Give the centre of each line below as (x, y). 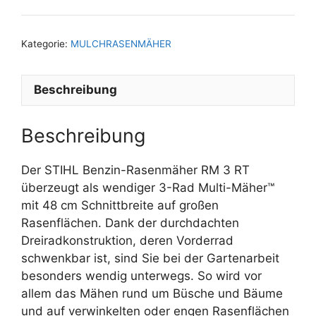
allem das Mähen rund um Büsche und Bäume (152, 293)
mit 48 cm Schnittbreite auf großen (120, 205)
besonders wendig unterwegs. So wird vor (141, 276)
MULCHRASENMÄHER (121, 43)
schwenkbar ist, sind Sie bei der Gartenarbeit (150, 258)
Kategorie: (46, 43)
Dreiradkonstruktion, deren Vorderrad (127, 241)
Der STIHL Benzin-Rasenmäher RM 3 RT (135, 170)
